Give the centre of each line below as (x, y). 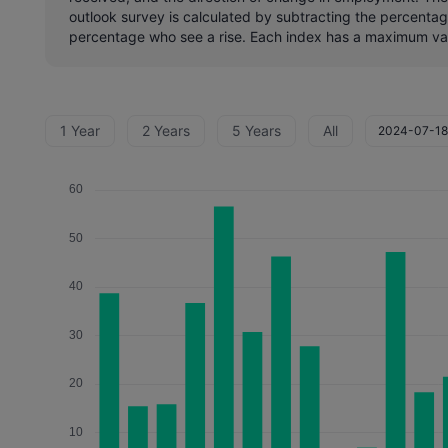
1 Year (80, 130)
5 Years (257, 130)
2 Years (166, 130)
